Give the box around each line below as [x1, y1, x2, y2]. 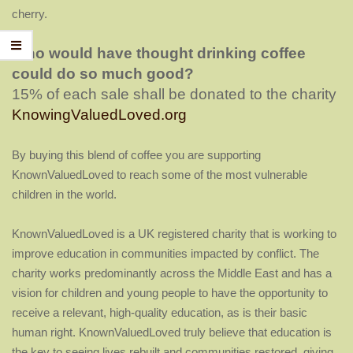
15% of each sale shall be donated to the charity [12, 86, 336, 102]
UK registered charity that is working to [138, 227, 336, 240]
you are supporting [165, 148, 261, 162]
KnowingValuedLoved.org [12, 106, 187, 123]
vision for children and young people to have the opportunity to [12, 286, 328, 299]
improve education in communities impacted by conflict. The [12, 247, 319, 260]
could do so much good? [12, 65, 194, 82]
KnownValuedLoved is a [12, 227, 138, 240]
